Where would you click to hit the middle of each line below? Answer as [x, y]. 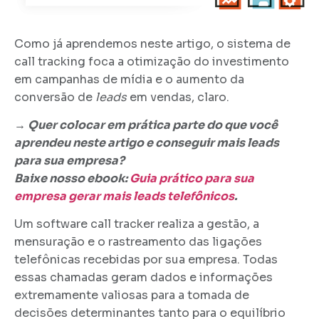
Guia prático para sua [192, 179]
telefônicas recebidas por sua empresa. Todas [146, 260]
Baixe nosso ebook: [72, 179]
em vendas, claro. [178, 97]
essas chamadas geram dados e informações [143, 278]
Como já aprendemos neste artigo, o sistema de [152, 43]
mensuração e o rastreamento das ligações [138, 242]
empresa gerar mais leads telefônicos [124, 197]
